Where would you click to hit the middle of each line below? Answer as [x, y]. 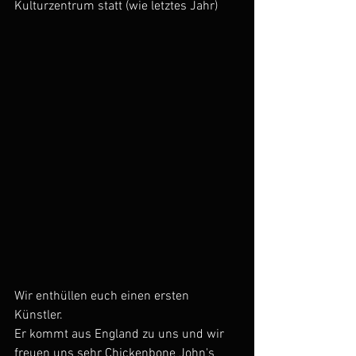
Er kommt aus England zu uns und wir [121, 334]
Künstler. [39, 315]
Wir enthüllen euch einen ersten [102, 296]
